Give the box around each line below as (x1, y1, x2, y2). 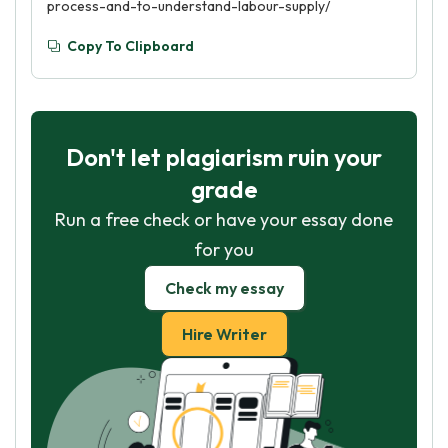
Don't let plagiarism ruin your (66, 142, 382, 172)
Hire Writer (181, 324, 267, 344)
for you (194, 238, 254, 261)
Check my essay (164, 278, 284, 298)
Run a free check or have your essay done (55, 208, 393, 231)
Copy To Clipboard (67, 37, 194, 55)
